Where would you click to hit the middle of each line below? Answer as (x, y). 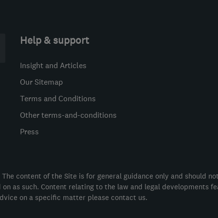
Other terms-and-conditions (68, 115)
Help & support (54, 40)
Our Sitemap (41, 82)
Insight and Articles (53, 65)
